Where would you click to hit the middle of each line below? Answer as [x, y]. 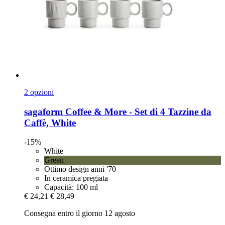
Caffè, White [50, 123]
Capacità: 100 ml [71, 187]
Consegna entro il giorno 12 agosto [80, 213]
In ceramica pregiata [76, 178]
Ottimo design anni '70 [80, 169]
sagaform [43, 111]
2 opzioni [39, 92]
